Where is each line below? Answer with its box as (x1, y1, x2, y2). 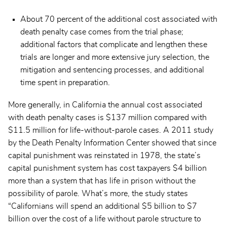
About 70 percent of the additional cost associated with (20, 15, 217, 23)
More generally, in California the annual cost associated (8, 101, 202, 109)
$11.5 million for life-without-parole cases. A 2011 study (8, 126, 213, 135)
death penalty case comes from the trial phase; (20, 27, 183, 36)
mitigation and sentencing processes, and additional (20, 65, 204, 74)
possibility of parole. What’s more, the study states (8, 190, 188, 198)
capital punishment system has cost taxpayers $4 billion (8, 164, 207, 173)
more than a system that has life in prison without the (8, 177, 196, 185)
